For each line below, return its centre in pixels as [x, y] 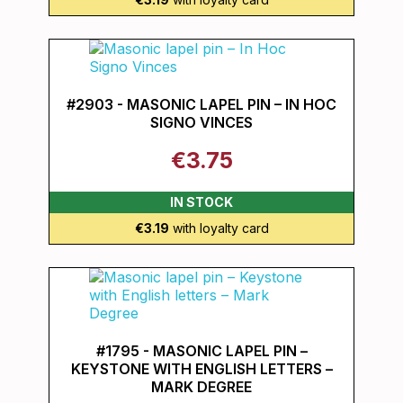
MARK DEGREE [201, 387]
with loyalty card [219, 228]
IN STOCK [201, 202]
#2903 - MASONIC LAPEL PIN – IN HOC [201, 104]
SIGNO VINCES [201, 122]
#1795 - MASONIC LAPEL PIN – [201, 351]
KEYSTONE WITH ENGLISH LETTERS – [201, 369]
